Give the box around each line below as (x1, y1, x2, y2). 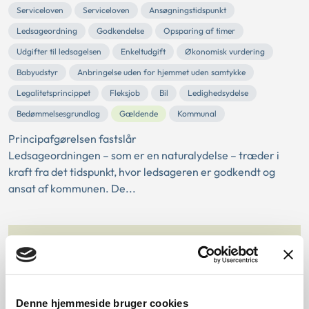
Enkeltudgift (121, 46, 166, 57)
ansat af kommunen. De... (8, 181, 136, 196)
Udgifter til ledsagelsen (17, 46, 101, 57)
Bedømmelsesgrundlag (17, 108, 100, 119)
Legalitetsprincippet (17, 88, 90, 99)
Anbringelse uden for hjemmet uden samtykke (77, 67, 246, 78)
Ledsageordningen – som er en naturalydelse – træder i (8, 148, 279, 163)
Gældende (119, 108, 158, 119)
